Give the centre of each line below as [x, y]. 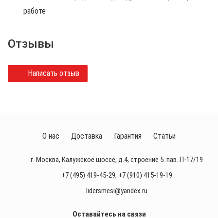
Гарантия [127, 136]
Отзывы [31, 44]
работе [35, 11]
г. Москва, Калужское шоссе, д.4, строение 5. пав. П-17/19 [117, 160]
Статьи [164, 136]
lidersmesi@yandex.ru [117, 191]
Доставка [86, 136]
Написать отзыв [54, 73]
